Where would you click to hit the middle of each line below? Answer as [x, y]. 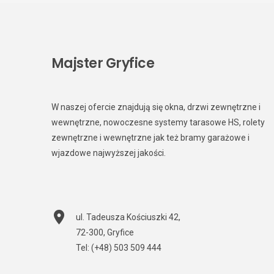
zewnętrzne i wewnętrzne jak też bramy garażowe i [150, 138]
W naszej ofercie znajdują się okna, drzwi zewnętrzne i [156, 107]
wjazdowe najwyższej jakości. [109, 153]
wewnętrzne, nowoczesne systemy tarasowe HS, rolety [158, 122]
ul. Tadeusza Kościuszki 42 [127, 217]
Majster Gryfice [103, 63]
